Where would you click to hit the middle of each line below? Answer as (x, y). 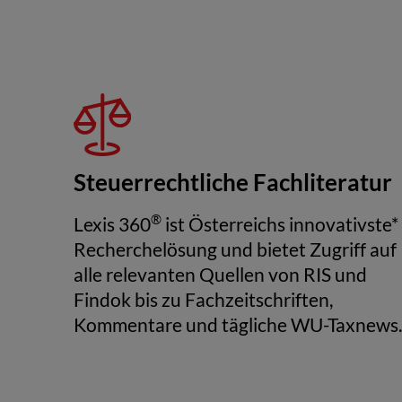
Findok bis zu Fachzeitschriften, (203, 300)
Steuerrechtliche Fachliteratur (232, 182)
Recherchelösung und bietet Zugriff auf (235, 249)
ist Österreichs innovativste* (280, 224)
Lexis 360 (112, 224)
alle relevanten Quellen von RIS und (220, 275)
